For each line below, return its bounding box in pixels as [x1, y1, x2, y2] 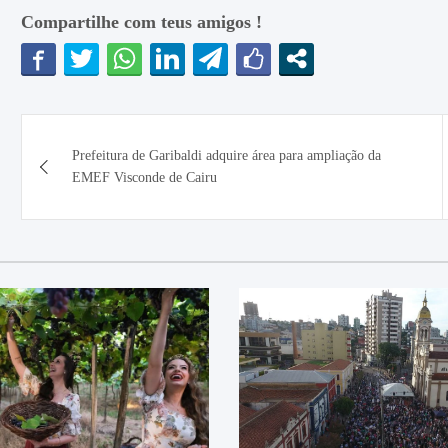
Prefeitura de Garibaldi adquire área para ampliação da [71, 148, 381, 163]
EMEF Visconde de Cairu [71, 170, 217, 185]
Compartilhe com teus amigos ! [20, 12, 262, 32]
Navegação [19, 115, 161, 151]
